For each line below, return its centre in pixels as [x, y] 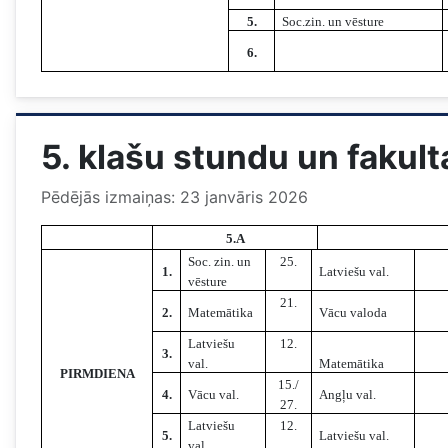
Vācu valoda [353, 313]
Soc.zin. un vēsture [333, 22]
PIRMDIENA [97, 374]
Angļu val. [348, 395]
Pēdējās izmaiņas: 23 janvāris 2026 [174, 197]
